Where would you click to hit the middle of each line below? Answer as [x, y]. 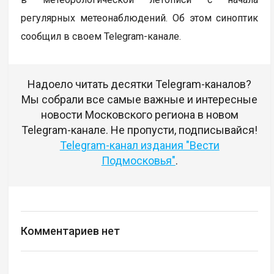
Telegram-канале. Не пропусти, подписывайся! [140, 130]
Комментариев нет [71, 231]
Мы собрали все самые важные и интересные [140, 100]
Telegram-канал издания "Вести [139, 146]
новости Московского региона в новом [139, 115]
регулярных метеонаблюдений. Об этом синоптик [140, 18]
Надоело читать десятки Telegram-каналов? [140, 84]
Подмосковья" [138, 161]
